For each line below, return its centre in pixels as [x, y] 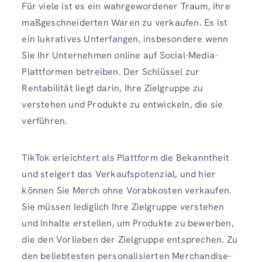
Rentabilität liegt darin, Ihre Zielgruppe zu [113, 88]
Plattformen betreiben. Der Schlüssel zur [111, 72]
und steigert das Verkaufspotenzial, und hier [119, 174]
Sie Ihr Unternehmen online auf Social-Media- [120, 56]
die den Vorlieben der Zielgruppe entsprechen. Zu [130, 240]
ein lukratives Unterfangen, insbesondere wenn [125, 39]
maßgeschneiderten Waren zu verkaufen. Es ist [125, 23]
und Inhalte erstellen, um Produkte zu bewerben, [128, 223]
